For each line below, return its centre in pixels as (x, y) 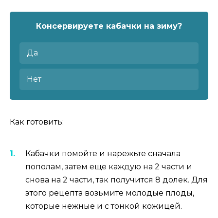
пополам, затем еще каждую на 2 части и (109, 167)
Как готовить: (37, 122)
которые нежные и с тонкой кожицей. (104, 206)
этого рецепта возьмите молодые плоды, (110, 193)
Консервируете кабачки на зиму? (109, 26)
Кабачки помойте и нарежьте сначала (103, 154)
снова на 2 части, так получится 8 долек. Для (117, 180)
